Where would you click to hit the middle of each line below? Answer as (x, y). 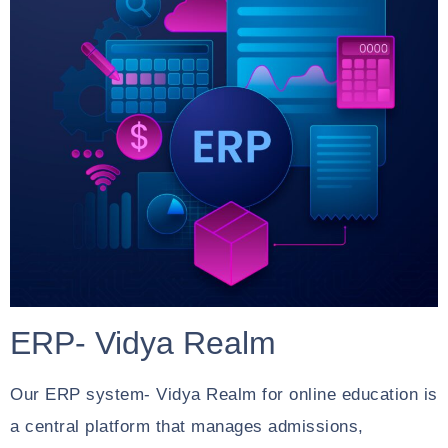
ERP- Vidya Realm (143, 343)
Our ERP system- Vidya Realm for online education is (224, 394)
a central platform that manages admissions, (187, 426)
